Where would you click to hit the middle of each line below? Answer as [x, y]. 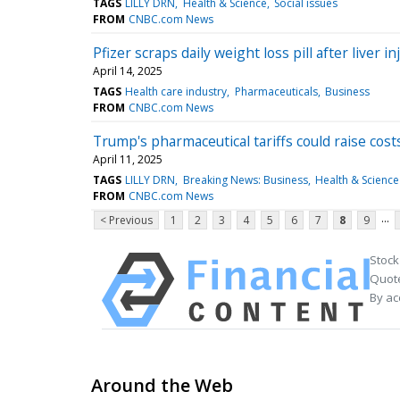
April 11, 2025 [128, 159]
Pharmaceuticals [276, 91]
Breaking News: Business [245, 179]
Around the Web [162, 385]
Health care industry [176, 91]
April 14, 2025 [128, 71]
